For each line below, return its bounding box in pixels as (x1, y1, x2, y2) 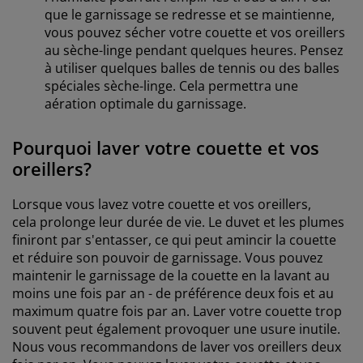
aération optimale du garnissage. (45, 94, 246, 113)
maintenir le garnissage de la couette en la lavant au (12, 266, 330, 284)
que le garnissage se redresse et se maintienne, (45, 5, 335, 23)
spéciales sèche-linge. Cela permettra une (45, 76, 298, 95)
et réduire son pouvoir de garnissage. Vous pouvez (12, 248, 323, 267)
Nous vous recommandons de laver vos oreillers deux (12, 337, 341, 356)
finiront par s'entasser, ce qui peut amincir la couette (12, 230, 336, 249)
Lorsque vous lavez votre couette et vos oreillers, (12, 194, 311, 213)
